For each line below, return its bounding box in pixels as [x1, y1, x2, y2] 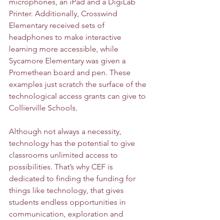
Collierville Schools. [9, 103, 80, 112]
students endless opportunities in [9, 197, 128, 207]
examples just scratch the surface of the [9, 79, 148, 89]
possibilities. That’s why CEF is [9, 162, 115, 171]
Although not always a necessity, [9, 126, 123, 136]
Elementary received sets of [9, 20, 107, 30]
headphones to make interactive [9, 32, 123, 42]
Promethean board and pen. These [9, 67, 133, 77]
